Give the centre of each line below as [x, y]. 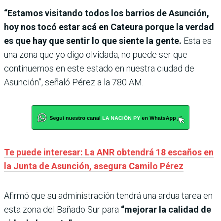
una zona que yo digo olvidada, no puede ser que [96, 54]
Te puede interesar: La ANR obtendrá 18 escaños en [109, 152]
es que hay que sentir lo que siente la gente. [93, 40]
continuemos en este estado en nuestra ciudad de [99, 68]
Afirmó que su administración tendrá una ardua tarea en [108, 195]
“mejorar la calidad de [166, 209]
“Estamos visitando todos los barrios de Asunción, [107, 13]
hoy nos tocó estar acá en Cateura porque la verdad [109, 27]
